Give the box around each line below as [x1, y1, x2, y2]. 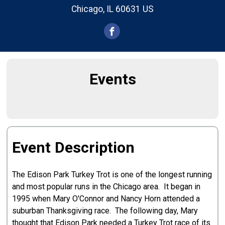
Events [89, 70, 136, 88]
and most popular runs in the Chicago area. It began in [12, 181, 201, 191]
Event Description [12, 138, 135, 156]
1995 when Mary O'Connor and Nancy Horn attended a [12, 193, 200, 203]
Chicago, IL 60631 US [71, 4, 154, 15]
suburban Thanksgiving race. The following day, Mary [12, 205, 198, 215]
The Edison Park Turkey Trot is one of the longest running [12, 169, 212, 179]
